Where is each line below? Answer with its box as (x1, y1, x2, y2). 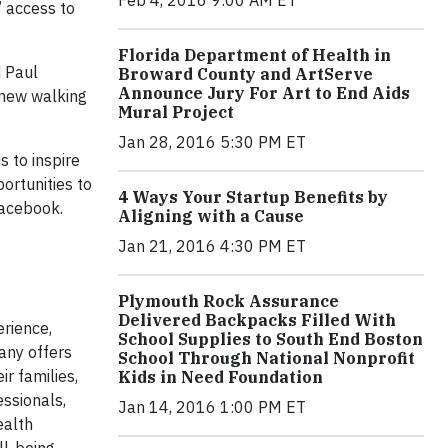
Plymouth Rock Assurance (118, 291, 339, 312)
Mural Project (118, 102, 234, 123)
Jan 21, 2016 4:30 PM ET (118, 236, 306, 257)
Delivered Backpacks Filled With (118, 310, 396, 331)
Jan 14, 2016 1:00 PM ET (118, 397, 306, 418)
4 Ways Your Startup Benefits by (118, 187, 388, 208)
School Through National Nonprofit (118, 348, 415, 369)
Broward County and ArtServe (118, 64, 373, 85)
